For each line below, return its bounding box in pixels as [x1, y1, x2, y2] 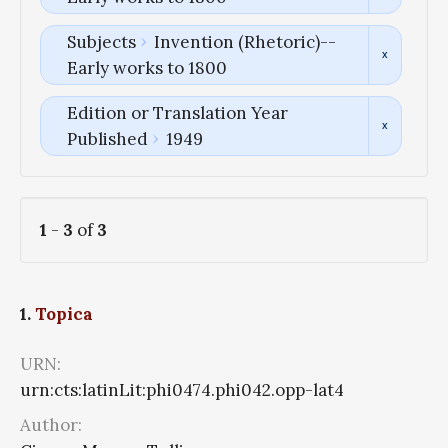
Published [66, 127, 148, 150]
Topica [35, 303, 93, 326]
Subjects [66, 30, 136, 53]
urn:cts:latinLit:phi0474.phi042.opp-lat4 [20, 379, 344, 402]
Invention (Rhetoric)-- [153, 30, 336, 53]
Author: [20, 413, 82, 436]
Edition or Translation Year [66, 101, 288, 124]
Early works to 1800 [66, 56, 227, 79]
